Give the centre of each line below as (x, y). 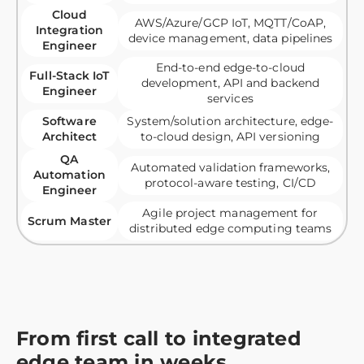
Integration (69, 30)
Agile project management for (230, 213)
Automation (69, 175)
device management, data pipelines (230, 38)
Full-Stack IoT (69, 75)
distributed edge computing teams (230, 229)
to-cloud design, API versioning (230, 137)
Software (69, 121)
